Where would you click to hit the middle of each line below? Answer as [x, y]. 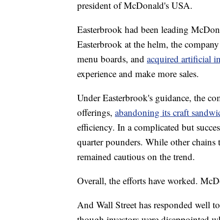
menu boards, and [112, 59]
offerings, [96, 112]
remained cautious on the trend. [136, 157]
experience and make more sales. [138, 74]
